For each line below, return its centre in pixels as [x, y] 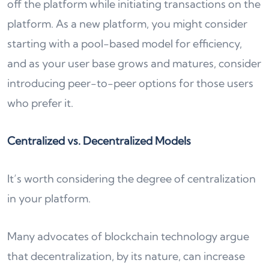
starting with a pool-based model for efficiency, [125, 44]
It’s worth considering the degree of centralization [131, 179]
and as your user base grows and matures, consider [134, 64]
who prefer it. [40, 103]
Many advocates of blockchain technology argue [128, 237]
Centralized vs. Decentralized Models [99, 141]
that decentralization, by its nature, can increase [126, 256]
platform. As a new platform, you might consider [127, 24]
